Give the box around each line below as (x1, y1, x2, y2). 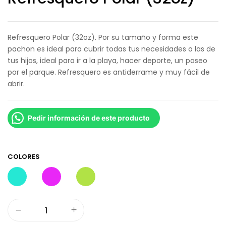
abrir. (8, 79, 25, 89)
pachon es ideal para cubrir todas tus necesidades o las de (8, 44, 215, 54)
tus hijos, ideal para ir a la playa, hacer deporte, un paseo (8, 55, 207, 66)
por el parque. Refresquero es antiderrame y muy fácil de (8, 67, 210, 77)
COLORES (8, 152, 40, 161)
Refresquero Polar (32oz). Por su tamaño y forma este (8, 32, 198, 42)
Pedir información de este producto (28, 114, 150, 122)
